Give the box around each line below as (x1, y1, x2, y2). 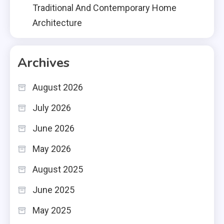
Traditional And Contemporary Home (32, 2, 176, 13)
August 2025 (32, 163, 83, 174)
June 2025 (32, 184, 74, 195)
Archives (17, 53, 69, 71)
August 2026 (32, 81, 83, 92)
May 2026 (32, 143, 71, 154)
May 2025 (32, 204, 71, 215)
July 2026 (32, 102, 71, 113)
